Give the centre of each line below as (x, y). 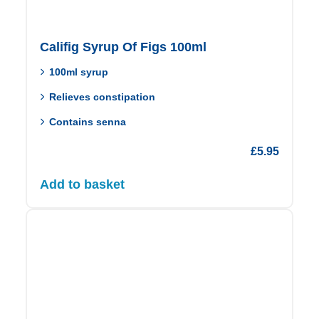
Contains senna (88, 121)
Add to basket (82, 184)
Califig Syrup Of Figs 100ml (123, 47)
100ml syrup (79, 72)
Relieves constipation (103, 96)
